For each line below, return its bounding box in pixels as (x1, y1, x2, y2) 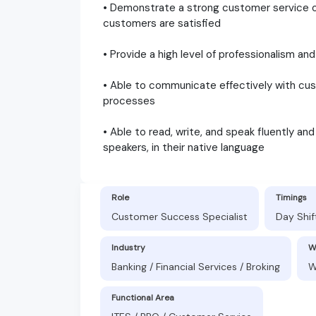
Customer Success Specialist (111, 209, 248, 223)
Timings (276, 191, 307, 203)
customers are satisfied (103, 16, 221, 30)
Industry (111, 241, 145, 253)
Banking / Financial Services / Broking (111, 260, 280, 273)
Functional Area (111, 291, 174, 303)
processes (103, 93, 155, 108)
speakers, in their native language (103, 140, 265, 154)
